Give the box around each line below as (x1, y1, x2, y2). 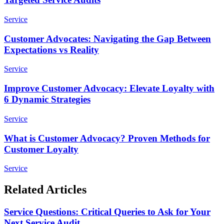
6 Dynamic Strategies (4, 94, 90, 105)
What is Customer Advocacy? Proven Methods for (4, 132, 210, 143)
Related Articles (4, 183, 86, 196)
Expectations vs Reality (4, 44, 99, 55)
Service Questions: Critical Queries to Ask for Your (4, 206, 210, 217)
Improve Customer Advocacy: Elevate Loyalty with (4, 83, 214, 94)
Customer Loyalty (4, 143, 78, 154)
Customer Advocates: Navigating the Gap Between (4, 33, 211, 44)
